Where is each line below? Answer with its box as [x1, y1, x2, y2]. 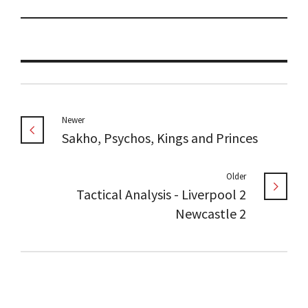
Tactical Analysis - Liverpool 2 [76, 186, 246, 203]
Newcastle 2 [175, 205, 246, 222]
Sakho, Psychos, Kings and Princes [62, 129, 258, 146]
